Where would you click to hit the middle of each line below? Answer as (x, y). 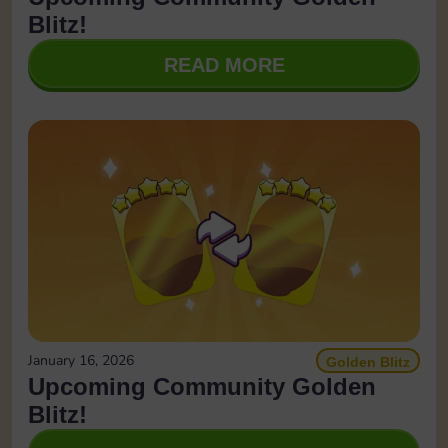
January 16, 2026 (81, 361)
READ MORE (224, 65)
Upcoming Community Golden (202, 387)
